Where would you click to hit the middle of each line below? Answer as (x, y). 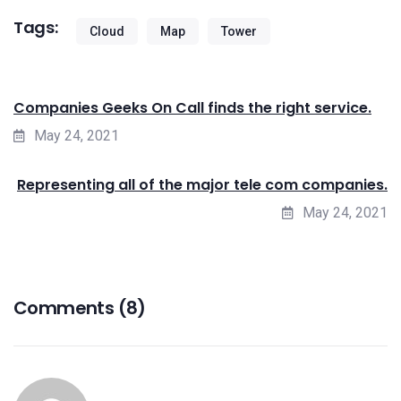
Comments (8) (80, 308)
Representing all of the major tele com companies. (202, 185)
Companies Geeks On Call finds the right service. (192, 108)
